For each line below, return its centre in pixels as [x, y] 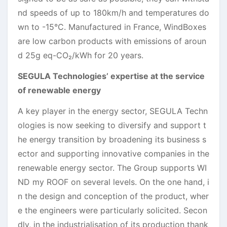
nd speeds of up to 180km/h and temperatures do [113, 12]
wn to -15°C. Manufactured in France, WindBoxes [112, 27]
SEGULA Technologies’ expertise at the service [111, 76]
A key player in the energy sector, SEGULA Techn [113, 111]
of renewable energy [59, 90]
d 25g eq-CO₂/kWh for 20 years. [81, 55]
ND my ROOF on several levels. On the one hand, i [113, 182]
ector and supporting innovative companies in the [113, 153]
